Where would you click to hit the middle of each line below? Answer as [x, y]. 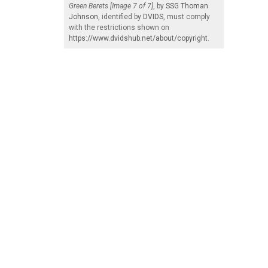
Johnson [83, 16]
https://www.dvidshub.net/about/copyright [138, 38]
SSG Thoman [187, 6]
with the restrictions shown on [119, 27]
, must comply [187, 16]
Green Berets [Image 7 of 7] [111, 6]
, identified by [121, 16]
